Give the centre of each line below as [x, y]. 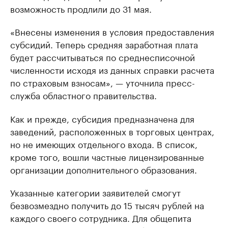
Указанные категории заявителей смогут [95, 192]
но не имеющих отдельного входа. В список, [104, 144]
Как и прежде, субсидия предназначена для [102, 118]
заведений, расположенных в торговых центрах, [112, 131]
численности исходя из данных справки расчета [112, 69]
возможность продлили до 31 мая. [81, 8]
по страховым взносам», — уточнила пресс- [103, 82]
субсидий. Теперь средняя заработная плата [104, 44]
